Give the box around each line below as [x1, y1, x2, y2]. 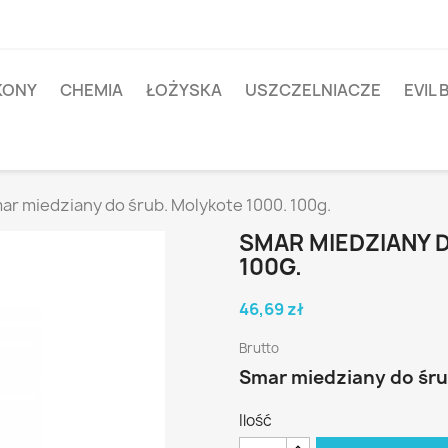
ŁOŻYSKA [146, 79, 222, 101]
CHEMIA [60, 79, 123, 101]
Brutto [239, 339, 279, 357]
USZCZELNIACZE [245, 79, 381, 101]
